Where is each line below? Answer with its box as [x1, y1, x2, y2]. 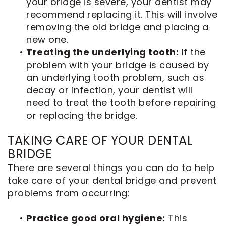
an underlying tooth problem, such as [26, 71, 204, 84]
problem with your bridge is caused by [26, 58, 209, 71]
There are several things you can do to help [8, 161, 215, 174]
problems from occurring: [8, 186, 130, 199]
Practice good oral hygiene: [26, 211, 165, 224]
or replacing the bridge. [26, 108, 137, 122]
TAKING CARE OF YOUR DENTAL [8, 132, 193, 149]
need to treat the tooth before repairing [26, 96, 216, 109]
